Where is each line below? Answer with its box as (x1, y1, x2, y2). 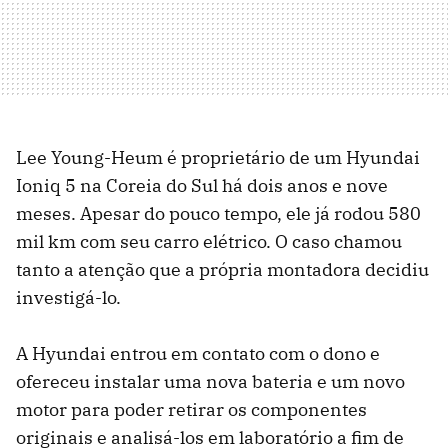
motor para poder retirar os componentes (16, 398, 367, 422)
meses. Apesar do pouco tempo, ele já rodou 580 (16, 202, 421, 226)
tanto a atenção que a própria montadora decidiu (16, 258, 429, 282)
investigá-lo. (16, 286, 121, 310)
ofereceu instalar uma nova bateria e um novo (16, 370, 405, 394)
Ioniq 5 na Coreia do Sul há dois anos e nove (16, 174, 388, 198)
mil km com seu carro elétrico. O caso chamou (16, 230, 402, 254)
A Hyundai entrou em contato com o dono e (16, 342, 380, 366)
